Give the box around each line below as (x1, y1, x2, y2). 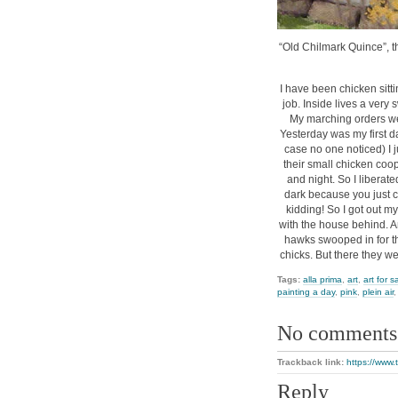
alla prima (303, 274, 342, 284)
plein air (362, 286, 394, 297)
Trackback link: (277, 357, 346, 368)
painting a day (277, 286, 335, 297)
